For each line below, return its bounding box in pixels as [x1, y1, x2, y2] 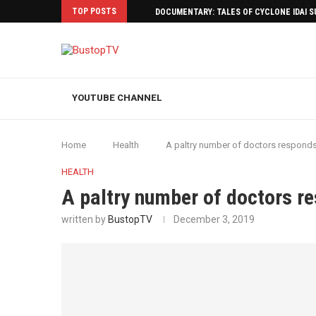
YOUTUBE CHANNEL [72, 92, 162, 103]
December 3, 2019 [174, 214, 255, 225]
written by [61, 214, 108, 225]
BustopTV [108, 214, 152, 225]
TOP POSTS [72, 6, 116, 16]
